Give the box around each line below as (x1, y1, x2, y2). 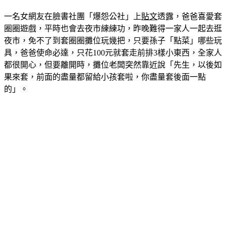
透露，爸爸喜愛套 (157, 12, 222, 21)
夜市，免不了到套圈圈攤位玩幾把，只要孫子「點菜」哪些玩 (4, 36, 222, 45)
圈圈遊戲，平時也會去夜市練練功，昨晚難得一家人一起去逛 (4, 24, 222, 33)
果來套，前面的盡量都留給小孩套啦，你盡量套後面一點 (4, 73, 206, 82)
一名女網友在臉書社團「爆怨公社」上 (4, 12, 141, 21)
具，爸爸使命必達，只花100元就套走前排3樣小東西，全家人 (4, 48, 222, 58)
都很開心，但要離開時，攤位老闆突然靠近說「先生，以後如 (4, 61, 222, 70)
